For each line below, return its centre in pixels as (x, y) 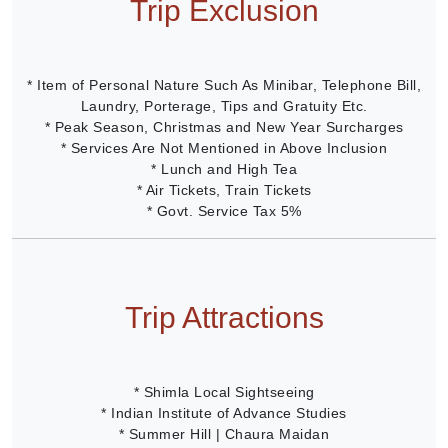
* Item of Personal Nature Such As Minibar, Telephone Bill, (224, 84)
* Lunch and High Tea (224, 168)
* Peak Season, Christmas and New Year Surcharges (224, 126)
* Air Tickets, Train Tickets (224, 189)
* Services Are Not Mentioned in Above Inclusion (224, 147)
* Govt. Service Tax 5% (224, 210)
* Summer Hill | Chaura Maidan (224, 433)
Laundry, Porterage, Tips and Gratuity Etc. (224, 105)
